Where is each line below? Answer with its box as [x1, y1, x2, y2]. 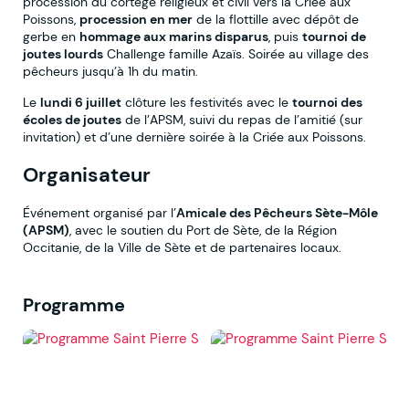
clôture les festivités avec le [121, 93, 292, 110]
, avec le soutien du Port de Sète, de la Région [69, 222, 337, 239]
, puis [268, 28, 302, 46]
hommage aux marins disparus [79, 28, 268, 46]
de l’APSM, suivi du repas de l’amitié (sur [121, 110, 362, 128]
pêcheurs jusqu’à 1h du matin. [23, 63, 198, 80]
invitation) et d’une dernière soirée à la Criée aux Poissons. [23, 128, 366, 145]
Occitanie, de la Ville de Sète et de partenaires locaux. [23, 239, 341, 257]
